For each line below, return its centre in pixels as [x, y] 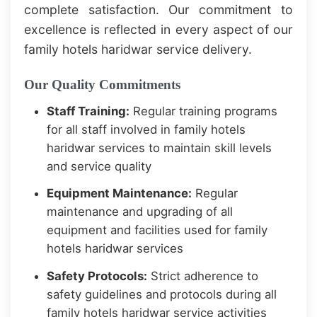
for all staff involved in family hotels [146, 129]
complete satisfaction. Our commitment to [158, 9]
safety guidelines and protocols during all [162, 295]
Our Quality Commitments [103, 84]
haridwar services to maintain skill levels [160, 148]
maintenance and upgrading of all [140, 212]
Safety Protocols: [97, 276]
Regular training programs [204, 111]
